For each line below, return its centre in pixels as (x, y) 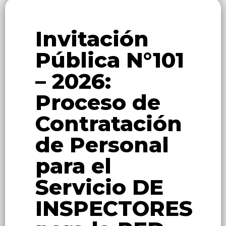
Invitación (92, 39)
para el (73, 166)
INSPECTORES (114, 209)
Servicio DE (99, 187)
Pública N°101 (110, 60)
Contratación (109, 124)
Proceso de (98, 103)
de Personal (102, 145)
